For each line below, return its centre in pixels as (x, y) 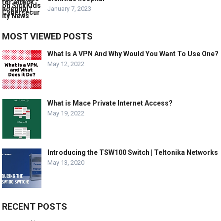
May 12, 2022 (66, 64)
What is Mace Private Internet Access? (110, 103)
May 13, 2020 (66, 163)
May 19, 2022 (66, 113)
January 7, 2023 (70, 9)
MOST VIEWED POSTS (48, 37)
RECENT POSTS (35, 207)
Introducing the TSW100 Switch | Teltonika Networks (133, 153)
